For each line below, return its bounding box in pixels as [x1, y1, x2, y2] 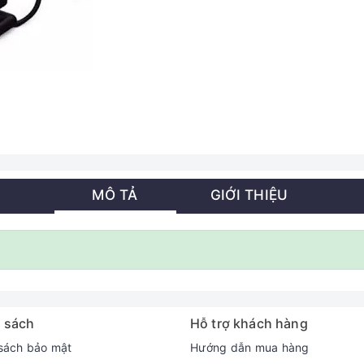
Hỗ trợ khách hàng [190, 315, 308, 331]
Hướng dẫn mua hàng [190, 340, 310, 354]
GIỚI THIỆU [210, 186, 288, 203]
